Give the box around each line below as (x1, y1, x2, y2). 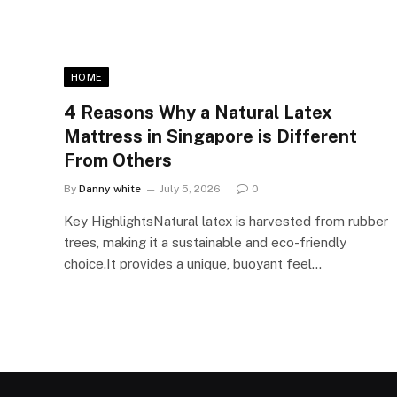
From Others (64, 149, 172, 171)
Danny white (79, 182, 141, 195)
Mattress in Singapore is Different (64, 125, 357, 147)
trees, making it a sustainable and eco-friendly (64, 234, 346, 250)
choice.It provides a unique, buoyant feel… (64, 255, 322, 271)
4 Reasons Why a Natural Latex (64, 101, 332, 123)
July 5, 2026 (160, 182, 221, 195)
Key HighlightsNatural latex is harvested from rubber (64, 213, 388, 229)
